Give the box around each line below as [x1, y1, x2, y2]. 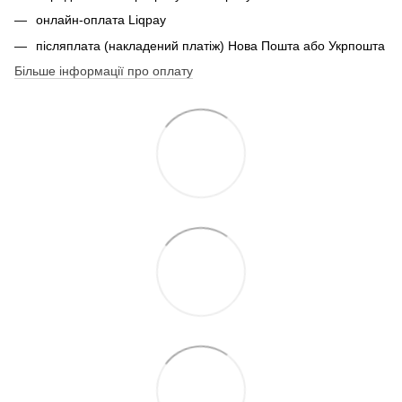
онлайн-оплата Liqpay [36, 13, 166, 28]
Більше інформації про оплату [14, 64, 193, 79]
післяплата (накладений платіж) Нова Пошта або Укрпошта [36, 38, 385, 53]
